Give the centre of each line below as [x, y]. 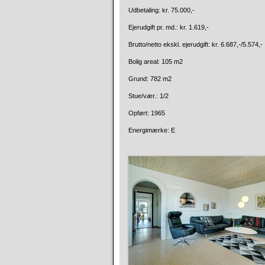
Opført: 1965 [147, 113]
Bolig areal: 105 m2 [156, 62]
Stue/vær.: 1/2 [148, 96]
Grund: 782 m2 [150, 79]
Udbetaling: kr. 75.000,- [161, 10]
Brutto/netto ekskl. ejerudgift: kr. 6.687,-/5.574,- [195, 44]
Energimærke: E [152, 130]
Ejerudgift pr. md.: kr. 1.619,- [169, 27]
